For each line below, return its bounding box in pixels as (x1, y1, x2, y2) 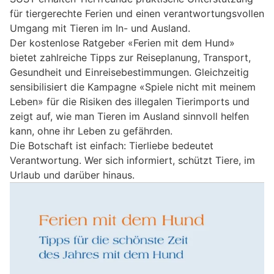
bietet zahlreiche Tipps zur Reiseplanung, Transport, (10, 51, 251, 64)
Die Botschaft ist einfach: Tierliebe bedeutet (10, 139, 213, 152)
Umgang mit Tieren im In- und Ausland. (10, 21, 190, 34)
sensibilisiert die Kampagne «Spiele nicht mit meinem (10, 80, 256, 93)
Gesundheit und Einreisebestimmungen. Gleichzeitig (10, 65, 249, 78)
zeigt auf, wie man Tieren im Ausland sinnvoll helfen (10, 109, 249, 122)
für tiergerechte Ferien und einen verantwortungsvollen (10, 7, 264, 20)
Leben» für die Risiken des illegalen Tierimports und (10, 95, 250, 108)
